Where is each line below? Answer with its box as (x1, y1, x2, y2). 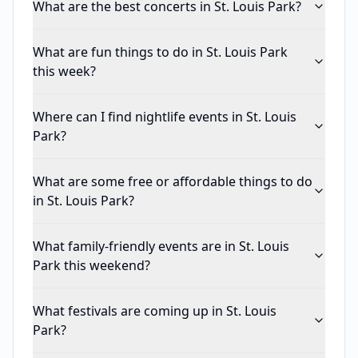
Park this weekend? (33, 257, 150, 274)
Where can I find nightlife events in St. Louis (33, 108, 296, 125)
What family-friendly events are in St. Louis (33, 237, 289, 255)
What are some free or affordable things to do (33, 173, 312, 190)
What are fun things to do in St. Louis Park (33, 43, 288, 61)
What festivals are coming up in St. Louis (33, 302, 276, 320)
